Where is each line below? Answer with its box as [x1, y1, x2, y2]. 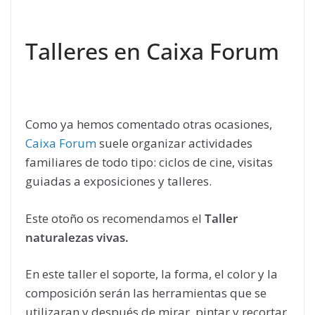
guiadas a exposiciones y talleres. [25, 173, 212, 190]
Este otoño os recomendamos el [25, 210, 205, 226]
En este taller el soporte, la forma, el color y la [25, 266, 278, 283]
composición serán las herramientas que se [25, 285, 266, 302]
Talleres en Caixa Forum [25, 36, 279, 67]
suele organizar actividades [96, 135, 252, 152]
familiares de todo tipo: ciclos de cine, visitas [25, 154, 273, 171]
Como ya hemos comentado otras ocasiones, [25, 116, 272, 133]
